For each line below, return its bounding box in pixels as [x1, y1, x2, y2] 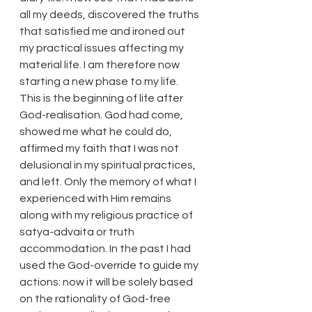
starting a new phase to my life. [19, 75, 180, 87]
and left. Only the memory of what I [19, 175, 198, 187]
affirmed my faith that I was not [19, 142, 181, 154]
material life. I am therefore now [19, 58, 182, 70]
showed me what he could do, [19, 125, 174, 137]
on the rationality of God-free [19, 292, 173, 304]
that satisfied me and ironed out [19, 25, 187, 37]
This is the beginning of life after [19, 92, 185, 104]
